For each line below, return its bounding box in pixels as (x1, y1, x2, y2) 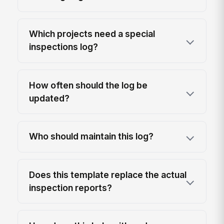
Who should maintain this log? (29, 131, 154, 142)
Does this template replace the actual (29, 169, 187, 180)
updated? (29, 92, 70, 103)
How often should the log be (29, 79, 148, 90)
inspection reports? (29, 182, 112, 193)
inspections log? (29, 41, 98, 52)
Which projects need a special (29, 28, 155, 39)
